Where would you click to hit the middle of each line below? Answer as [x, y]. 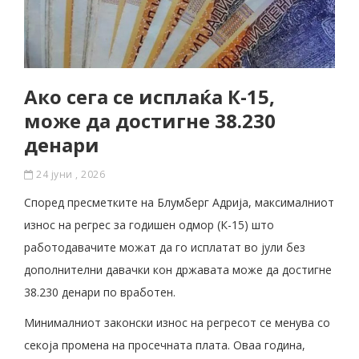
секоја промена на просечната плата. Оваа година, [165, 345]
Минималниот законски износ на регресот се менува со [177, 322]
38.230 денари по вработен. [100, 292]
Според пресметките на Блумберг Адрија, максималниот [179, 202]
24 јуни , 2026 [69, 174]
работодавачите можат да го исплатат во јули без [165, 247]
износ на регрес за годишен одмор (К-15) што [149, 224]
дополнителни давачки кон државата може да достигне [178, 269]
